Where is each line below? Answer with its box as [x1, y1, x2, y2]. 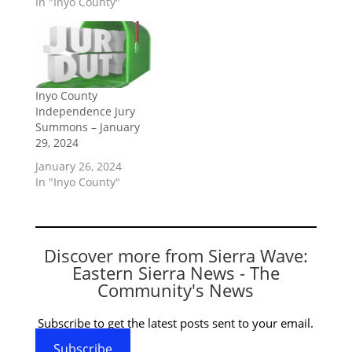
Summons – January [35, 119, 140, 135]
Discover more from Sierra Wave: [43, 244, 308, 268]
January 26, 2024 [35, 159, 122, 174]
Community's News [97, 278, 255, 302]
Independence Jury [35, 104, 135, 119]
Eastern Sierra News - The [71, 261, 280, 285]
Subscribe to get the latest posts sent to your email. [38, 315, 314, 332]
